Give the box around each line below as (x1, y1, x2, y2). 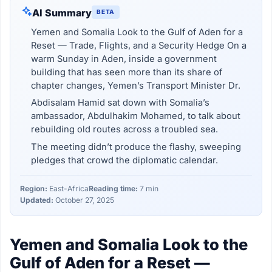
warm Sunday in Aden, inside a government (30, 53, 217, 64)
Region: (20, 184, 48, 194)
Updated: (20, 195, 54, 205)
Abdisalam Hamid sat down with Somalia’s (30, 97, 209, 109)
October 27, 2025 (53, 195, 115, 205)
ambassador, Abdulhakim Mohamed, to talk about (30, 110, 240, 122)
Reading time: (89, 184, 138, 194)
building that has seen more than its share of (30, 66, 222, 78)
